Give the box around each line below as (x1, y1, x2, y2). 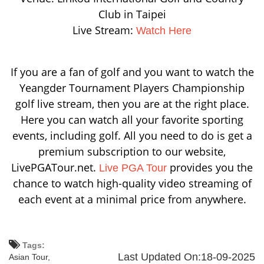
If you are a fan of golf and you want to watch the (10, 65, 254, 80)
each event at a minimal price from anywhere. (18, 192, 246, 207)
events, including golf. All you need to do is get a (12, 128, 252, 143)
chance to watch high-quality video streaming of (12, 176, 252, 191)
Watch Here (136, 25, 192, 37)
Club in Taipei (98, 7, 166, 22)
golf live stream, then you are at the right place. (15, 97, 249, 111)
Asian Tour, (9, 252, 50, 262)
